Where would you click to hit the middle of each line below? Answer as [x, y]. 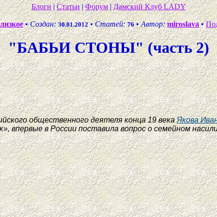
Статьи [68, 7]
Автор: [153, 24]
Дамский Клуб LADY [149, 7]
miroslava [183, 24]
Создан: [43, 24]
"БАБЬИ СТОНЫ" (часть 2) [108, 48]
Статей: [110, 24]
